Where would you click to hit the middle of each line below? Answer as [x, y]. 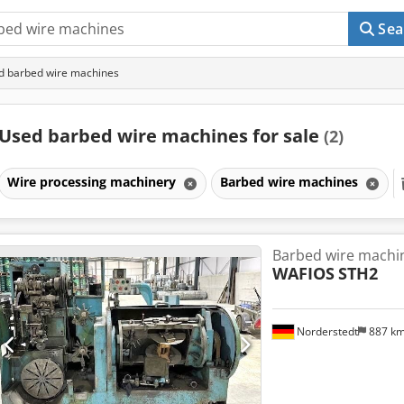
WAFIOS [303, 273]
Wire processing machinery [93, 181]
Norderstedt [326, 331]
